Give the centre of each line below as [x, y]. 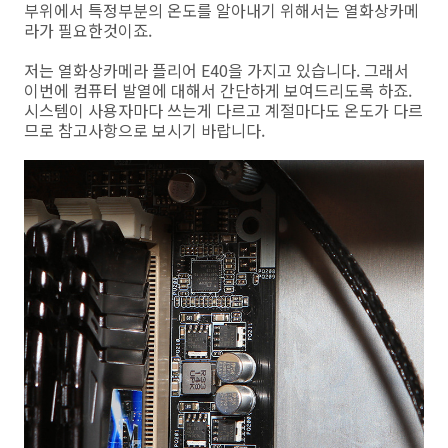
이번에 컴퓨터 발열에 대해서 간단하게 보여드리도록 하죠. [218, 90]
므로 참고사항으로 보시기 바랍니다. [144, 130]
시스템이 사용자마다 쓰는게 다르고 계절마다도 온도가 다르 [223, 110]
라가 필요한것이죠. [88, 30]
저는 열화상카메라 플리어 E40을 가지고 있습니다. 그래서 [216, 70]
